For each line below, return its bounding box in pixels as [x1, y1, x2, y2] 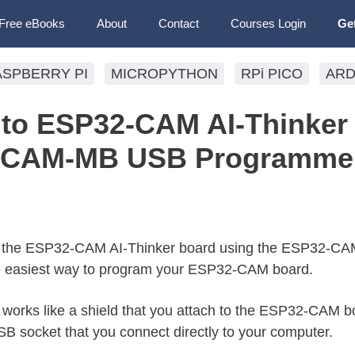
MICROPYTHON [111, 66, 218, 82]
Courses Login [230, 17, 306, 30]
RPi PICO [241, 66, 303, 82]
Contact [158, 17, 199, 30]
